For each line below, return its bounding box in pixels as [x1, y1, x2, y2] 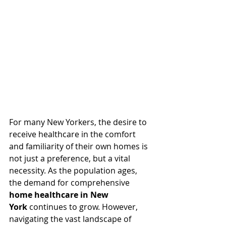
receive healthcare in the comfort [9, 129, 138, 140]
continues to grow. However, [27, 201, 140, 212]
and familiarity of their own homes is [9, 141, 150, 152]
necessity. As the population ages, [9, 165, 139, 176]
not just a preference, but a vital [9, 153, 132, 164]
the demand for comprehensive [9, 177, 132, 188]
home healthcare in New [9, 189, 110, 200]
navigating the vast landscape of [9, 213, 133, 224]
